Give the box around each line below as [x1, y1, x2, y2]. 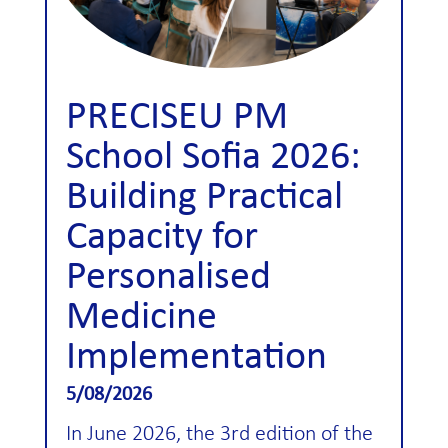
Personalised [65, 257, 271, 298]
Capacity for [65, 217, 258, 258]
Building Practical [65, 177, 343, 218]
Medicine [65, 297, 217, 338]
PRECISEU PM [65, 97, 288, 138]
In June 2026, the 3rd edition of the [65, 422, 373, 446]
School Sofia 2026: [65, 137, 361, 178]
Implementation [65, 337, 327, 378]
